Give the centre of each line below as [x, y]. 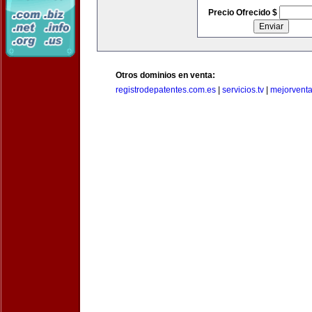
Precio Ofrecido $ [243, 13]
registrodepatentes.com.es [166, 90]
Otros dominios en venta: [165, 75]
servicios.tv [243, 90]
